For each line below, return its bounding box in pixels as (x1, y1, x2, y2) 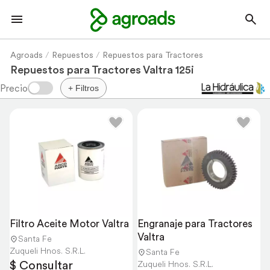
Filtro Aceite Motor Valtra (10, 217, 129, 230)
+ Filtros (68, 83, 99, 93)
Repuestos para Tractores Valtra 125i (10, 63, 194, 77)
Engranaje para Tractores (137, 217, 253, 230)
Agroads (10, 49, 43, 60)
